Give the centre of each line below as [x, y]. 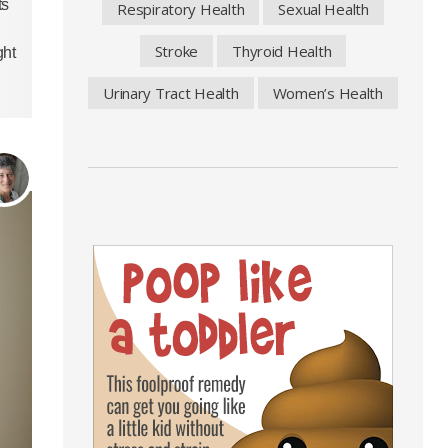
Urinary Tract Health [171, 93]
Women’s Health [327, 93]
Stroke [176, 51]
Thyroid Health [282, 51]
